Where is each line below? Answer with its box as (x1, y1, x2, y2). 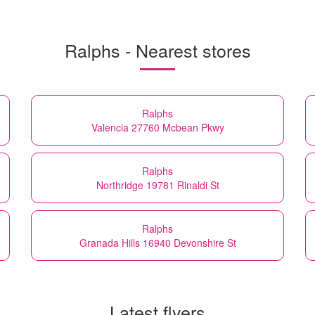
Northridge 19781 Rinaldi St (96, 177, 219, 192)
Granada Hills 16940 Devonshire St (79, 235, 236, 250)
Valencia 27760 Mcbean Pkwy (91, 120, 224, 134)
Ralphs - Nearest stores (64, 37, 251, 63)
